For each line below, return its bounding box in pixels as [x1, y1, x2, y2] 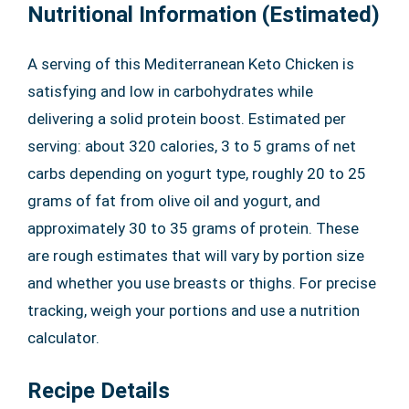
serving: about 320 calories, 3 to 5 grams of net [27, 137, 356, 156]
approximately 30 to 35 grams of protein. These [27, 219, 359, 238]
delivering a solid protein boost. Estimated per [27, 110, 346, 129]
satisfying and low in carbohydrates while [27, 82, 313, 101]
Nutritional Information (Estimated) [27, 2, 380, 28]
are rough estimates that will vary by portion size [27, 246, 364, 266]
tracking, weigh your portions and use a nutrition [27, 301, 360, 320]
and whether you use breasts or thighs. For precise [27, 274, 376, 293]
